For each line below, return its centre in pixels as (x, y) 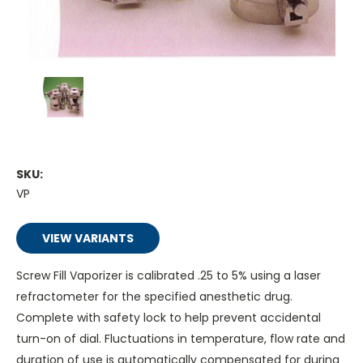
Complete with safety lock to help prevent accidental (169, 318)
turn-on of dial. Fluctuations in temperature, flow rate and (181, 339)
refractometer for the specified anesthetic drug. (154, 297)
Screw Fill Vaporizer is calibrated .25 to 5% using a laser (169, 276)
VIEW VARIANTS (88, 239)
